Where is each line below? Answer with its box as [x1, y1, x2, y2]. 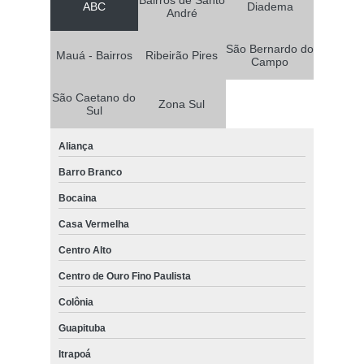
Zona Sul [158, 97, 206, 111]
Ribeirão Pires [145, 49, 219, 63]
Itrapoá [58, 349, 91, 361]
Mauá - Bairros [55, 49, 132, 63]
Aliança [58, 141, 93, 153]
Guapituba [58, 323, 106, 335]
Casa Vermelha [58, 219, 129, 231]
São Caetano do [52, 91, 136, 105]
